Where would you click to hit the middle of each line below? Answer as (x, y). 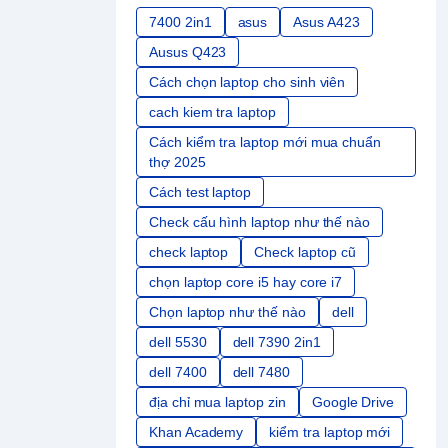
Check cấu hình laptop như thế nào (260, 222)
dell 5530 (178, 342)
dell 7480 (261, 372)
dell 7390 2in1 (276, 342)
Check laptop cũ (305, 252)
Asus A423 (326, 22)
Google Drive (353, 402)
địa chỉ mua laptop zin (217, 402)
